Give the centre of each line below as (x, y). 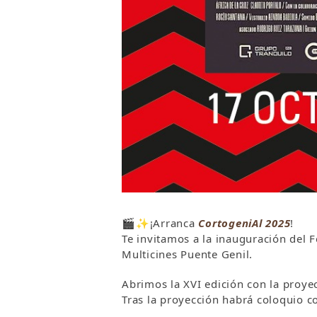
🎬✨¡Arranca (160, 223)
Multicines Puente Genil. (187, 254)
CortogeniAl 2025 (244, 223)
